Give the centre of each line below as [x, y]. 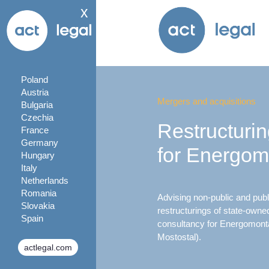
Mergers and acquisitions [207, 101]
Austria [35, 92]
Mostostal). [179, 237]
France [35, 130]
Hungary [38, 155]
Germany [40, 143]
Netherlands [45, 180]
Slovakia [38, 206]
